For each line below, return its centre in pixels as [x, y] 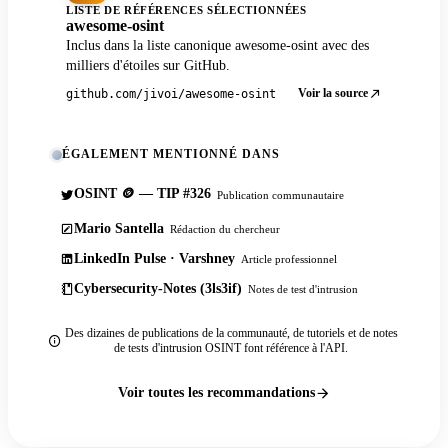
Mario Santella [119, 229]
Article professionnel [289, 259]
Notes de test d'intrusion [303, 289]
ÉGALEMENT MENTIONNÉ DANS [171, 154]
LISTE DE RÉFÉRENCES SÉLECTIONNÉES [186, 10]
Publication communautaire [280, 195]
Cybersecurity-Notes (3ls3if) [158, 289]
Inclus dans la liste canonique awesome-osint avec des [217, 46]
